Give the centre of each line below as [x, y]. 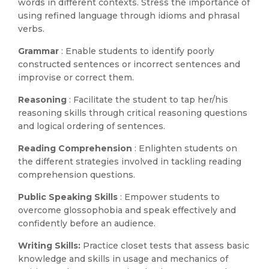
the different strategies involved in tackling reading [130, 162]
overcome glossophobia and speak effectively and [127, 210]
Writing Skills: [50, 246]
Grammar [40, 51]
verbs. [31, 29]
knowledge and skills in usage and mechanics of [123, 259]
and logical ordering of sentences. [92, 126]
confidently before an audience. [87, 223]
